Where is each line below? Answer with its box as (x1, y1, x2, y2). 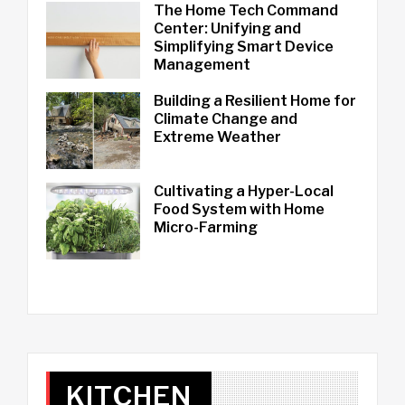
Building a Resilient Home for (153, 91, 356, 109)
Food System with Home (153, 200, 325, 218)
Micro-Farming (153, 218, 258, 236)
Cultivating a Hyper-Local (153, 182, 334, 200)
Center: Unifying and (153, 19, 301, 37)
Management (153, 55, 250, 73)
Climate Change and (153, 109, 297, 127)
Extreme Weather (153, 127, 281, 146)
